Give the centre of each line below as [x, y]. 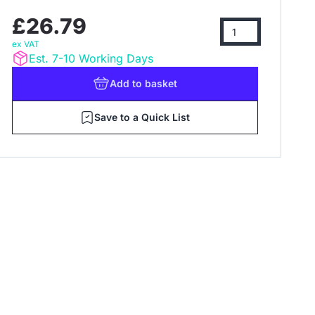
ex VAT [26, 44]
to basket [155, 83]
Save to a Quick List [142, 117]
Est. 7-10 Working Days [91, 58]
